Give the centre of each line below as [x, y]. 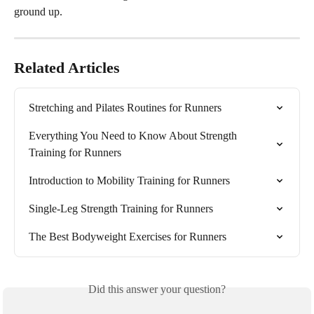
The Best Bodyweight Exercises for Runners [128, 236]
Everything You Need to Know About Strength [134, 135]
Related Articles [67, 67]
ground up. [38, 11]
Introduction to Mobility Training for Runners [129, 180]
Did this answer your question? [157, 289]
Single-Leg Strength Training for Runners [121, 208]
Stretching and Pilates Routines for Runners [125, 107]
